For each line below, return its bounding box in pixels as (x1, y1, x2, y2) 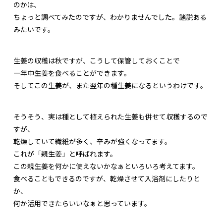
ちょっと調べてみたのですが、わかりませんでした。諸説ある (13, 12, 207, 22)
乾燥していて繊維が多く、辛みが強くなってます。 (13, 136, 171, 147)
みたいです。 (13, 24, 55, 35)
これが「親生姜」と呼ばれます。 (13, 149, 117, 159)
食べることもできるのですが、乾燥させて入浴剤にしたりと (13, 173, 200, 184)
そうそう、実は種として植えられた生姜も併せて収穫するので (13, 111, 208, 122)
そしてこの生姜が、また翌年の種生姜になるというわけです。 (13, 80, 207, 91)
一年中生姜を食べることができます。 (13, 68, 131, 78)
